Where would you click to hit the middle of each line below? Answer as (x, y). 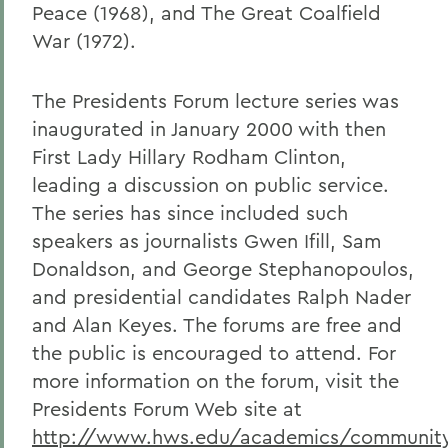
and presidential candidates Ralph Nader (221, 296)
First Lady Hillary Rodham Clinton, (189, 156)
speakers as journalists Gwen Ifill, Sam (206, 240)
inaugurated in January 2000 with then (209, 128)
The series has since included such (190, 212)
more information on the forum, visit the (215, 380)
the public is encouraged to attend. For (214, 352)
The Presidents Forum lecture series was (215, 100)
